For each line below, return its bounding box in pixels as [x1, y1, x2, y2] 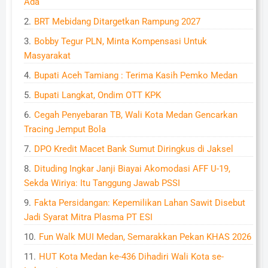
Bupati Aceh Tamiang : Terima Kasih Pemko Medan [34, 70, 237, 81]
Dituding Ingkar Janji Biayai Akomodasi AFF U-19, [34, 163, 230, 174]
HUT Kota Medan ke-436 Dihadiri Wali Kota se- [39, 251, 224, 262]
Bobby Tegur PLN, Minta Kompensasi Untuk [34, 36, 207, 47]
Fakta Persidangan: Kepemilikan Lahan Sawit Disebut [34, 197, 245, 208]
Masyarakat [24, 50, 71, 61]
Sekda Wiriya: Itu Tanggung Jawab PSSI [24, 178, 180, 188]
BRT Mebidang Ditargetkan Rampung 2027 [34, 16, 200, 27]
